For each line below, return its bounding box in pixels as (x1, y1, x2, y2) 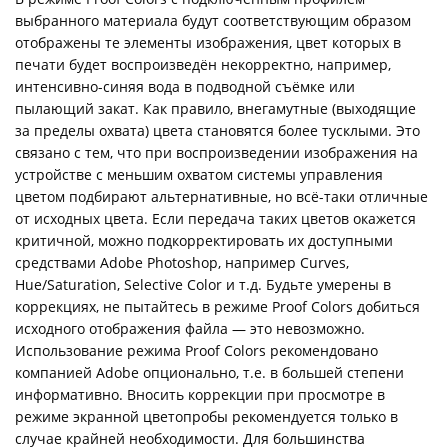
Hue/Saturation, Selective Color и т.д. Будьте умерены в (15, 275, 391, 294)
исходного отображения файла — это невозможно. (15, 319, 365, 338)
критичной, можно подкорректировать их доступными (15, 231, 393, 250)
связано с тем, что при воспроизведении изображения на (15, 143, 418, 162)
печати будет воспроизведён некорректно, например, (15, 55, 391, 74)
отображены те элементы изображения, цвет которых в (15, 33, 401, 52)
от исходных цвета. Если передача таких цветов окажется (15, 209, 416, 228)
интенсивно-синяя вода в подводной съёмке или (15, 77, 355, 96)
